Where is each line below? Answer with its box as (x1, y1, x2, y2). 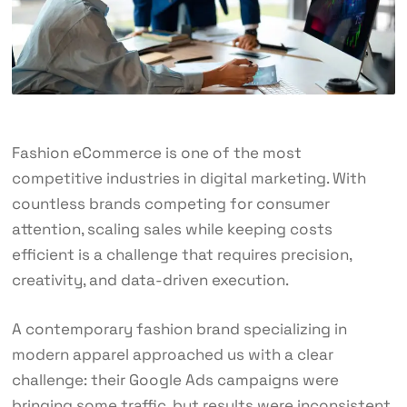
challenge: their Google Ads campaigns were (11, 370, 339, 391)
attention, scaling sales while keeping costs (11, 219, 333, 240)
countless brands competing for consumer (11, 194, 330, 214)
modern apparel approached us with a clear (11, 344, 333, 365)
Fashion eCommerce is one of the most (11, 143, 302, 164)
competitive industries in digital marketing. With (11, 168, 366, 189)
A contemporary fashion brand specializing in (11, 319, 347, 340)
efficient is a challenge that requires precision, (11, 244, 352, 265)
